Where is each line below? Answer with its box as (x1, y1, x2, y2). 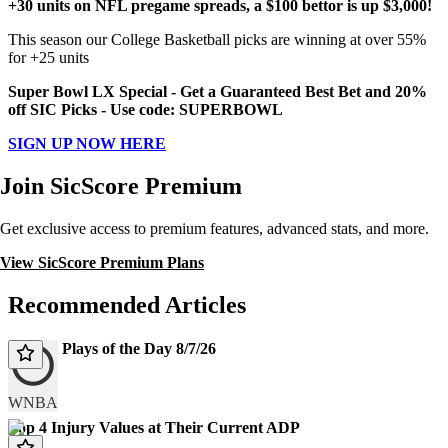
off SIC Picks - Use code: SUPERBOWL (8, 101, 283, 119)
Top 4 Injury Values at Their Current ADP (8, 418, 300, 436)
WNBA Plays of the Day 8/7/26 (8, 340, 216, 358)
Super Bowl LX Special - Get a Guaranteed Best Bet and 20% (8, 83, 427, 101)
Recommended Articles (8, 292, 246, 319)
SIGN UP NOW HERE (8, 135, 166, 153)
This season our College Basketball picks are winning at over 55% (8, 31, 426, 49)
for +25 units (8, 49, 89, 67)
